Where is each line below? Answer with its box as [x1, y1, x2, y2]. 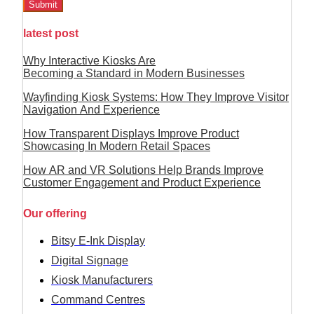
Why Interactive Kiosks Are [23, 54, 156, 67]
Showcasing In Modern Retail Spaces [23, 139, 210, 152]
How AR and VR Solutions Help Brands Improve [23, 163, 264, 176]
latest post [23, 27, 78, 39]
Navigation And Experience [23, 103, 160, 116]
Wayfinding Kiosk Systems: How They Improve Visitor [23, 90, 289, 103]
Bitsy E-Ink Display [51, 235, 145, 247]
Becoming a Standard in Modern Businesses [23, 67, 245, 79]
